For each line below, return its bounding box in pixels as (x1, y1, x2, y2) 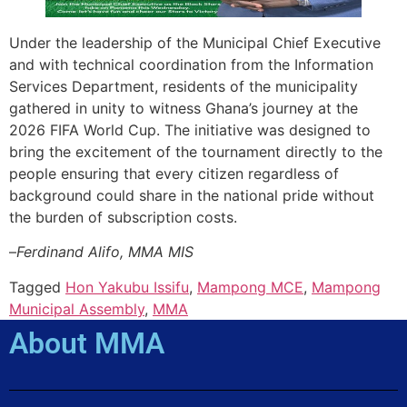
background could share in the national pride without (9, 186, 374, 204)
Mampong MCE (197, 277, 303, 296)
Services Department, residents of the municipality (9, 77, 358, 95)
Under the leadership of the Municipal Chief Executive (9, 34, 381, 52)
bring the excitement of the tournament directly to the (9, 143, 382, 161)
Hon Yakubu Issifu (65, 277, 189, 296)
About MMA (9, 325, 164, 361)
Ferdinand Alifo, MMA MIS (16, 243, 194, 262)
